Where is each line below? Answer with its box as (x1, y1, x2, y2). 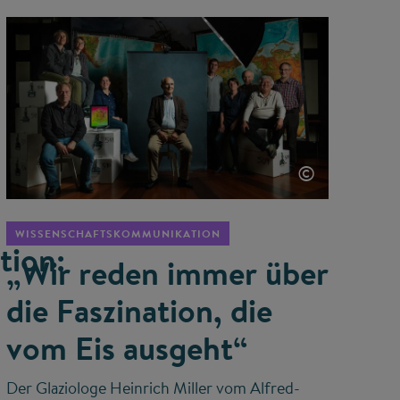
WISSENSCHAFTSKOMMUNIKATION (14, 225, 221, 241)
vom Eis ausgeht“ (5, 325, 247, 371)
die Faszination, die (5, 287, 272, 333)
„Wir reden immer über (5, 250, 329, 296)
